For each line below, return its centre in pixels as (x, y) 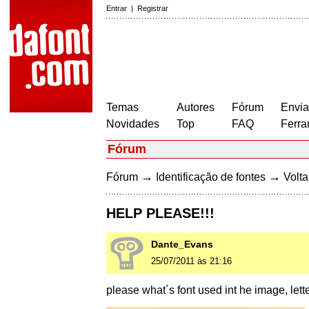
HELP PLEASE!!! (160, 213)
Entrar (117, 8)
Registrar (153, 8)
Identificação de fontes (211, 177)
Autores (196, 107)
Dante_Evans (182, 245)
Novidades (133, 124)
